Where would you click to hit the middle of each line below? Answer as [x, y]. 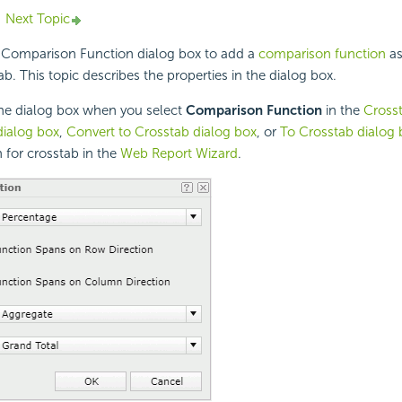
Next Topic [37, 19]
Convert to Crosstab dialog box [161, 132]
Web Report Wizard [179, 154]
